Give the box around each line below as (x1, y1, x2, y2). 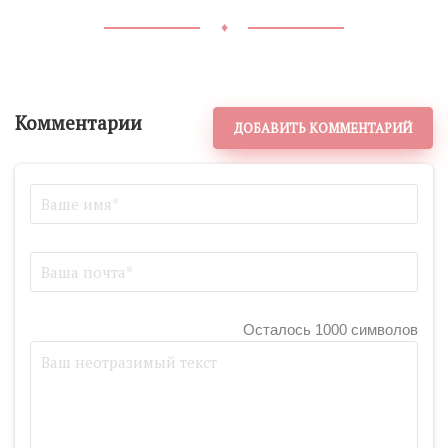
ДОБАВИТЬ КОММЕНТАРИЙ (234, 118, 412, 137)
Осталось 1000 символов (243, 321, 418, 338)
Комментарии (15, 109, 142, 135)
